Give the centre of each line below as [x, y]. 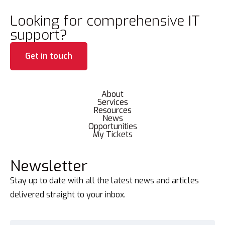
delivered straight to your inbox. [68, 194]
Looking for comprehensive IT [105, 21]
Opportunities [113, 126]
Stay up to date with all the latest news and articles [104, 180]
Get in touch [49, 56]
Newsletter [49, 166]
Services [113, 102]
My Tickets [113, 134]
